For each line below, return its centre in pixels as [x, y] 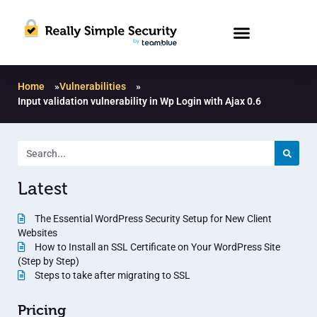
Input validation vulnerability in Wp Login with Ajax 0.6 [139, 102]
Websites [38, 233]
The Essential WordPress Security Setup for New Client [152, 219]
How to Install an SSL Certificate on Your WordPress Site [156, 247]
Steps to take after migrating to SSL [111, 276]
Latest [43, 189]
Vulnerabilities [93, 87]
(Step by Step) [48, 261]
